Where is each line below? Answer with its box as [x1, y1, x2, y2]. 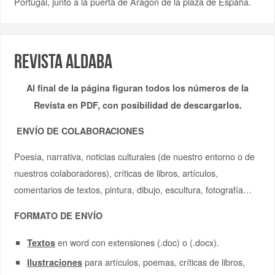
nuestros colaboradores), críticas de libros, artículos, [14, 166, 218, 180]
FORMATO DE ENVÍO [14, 209, 103, 222]
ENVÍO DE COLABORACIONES [14, 125, 144, 137]
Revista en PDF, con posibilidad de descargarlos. [33, 98, 242, 111]
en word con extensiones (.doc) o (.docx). [58, 236, 220, 249]
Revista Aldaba [14, 50, 112, 72]
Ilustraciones [27, 256, 83, 269]
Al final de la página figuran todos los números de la [26, 81, 249, 94]
